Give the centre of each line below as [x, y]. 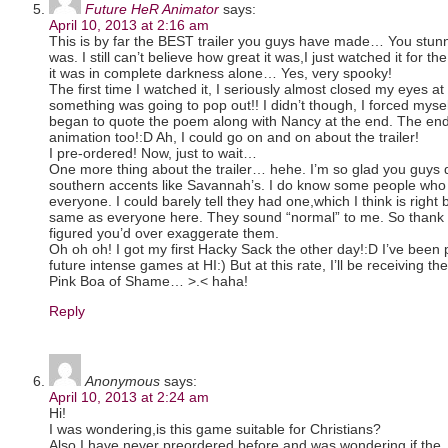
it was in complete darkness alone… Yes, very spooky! [220, 72]
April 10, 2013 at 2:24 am [129, 396]
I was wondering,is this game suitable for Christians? [215, 428]
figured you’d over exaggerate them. [164, 232]
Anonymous [122, 380]
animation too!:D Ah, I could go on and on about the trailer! [234, 136]
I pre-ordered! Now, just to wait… [153, 152]
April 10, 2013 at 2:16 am [129, 24]
